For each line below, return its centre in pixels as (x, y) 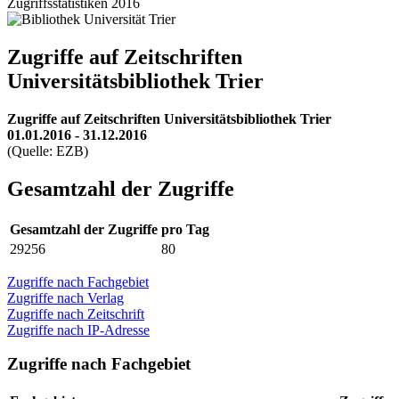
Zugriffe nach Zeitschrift (76, 313)
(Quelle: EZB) (48, 151)
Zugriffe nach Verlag (65, 297)
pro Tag (185, 229)
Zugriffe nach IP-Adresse (78, 330)
